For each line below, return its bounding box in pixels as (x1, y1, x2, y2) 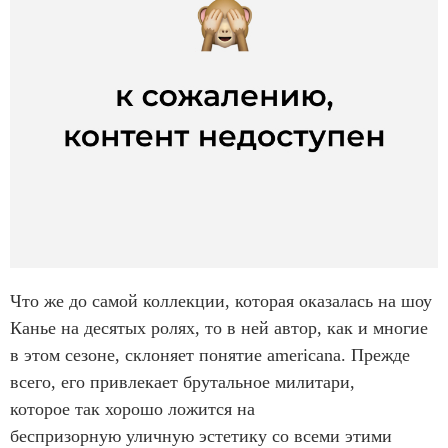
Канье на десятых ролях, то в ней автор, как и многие (10, 318, 428, 339)
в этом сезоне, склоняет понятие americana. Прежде (10, 345, 410, 366)
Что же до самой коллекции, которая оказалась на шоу (10, 291, 432, 312)
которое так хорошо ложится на (10, 399, 255, 420)
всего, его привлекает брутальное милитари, (10, 372, 355, 393)
